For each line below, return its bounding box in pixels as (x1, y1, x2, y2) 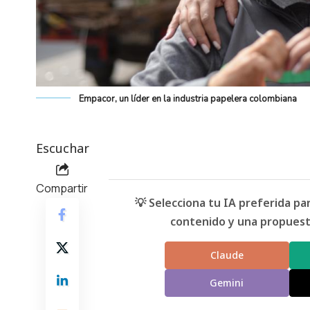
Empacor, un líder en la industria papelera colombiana (79, 92, 297, 105)
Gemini (210, 276, 244, 290)
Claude (210, 248, 244, 262)
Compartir (36, 180, 88, 196)
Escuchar (36, 139, 89, 156)
